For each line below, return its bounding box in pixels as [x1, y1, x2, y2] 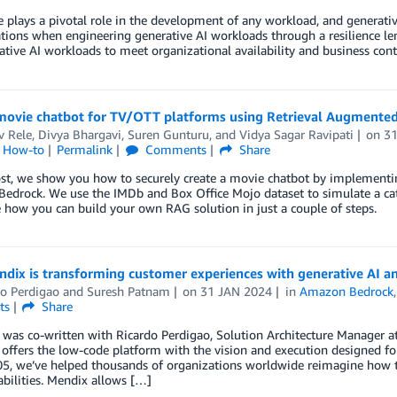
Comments [142, 141, 207, 157]
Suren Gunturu [127, 126, 209, 142]
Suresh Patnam [86, 284, 170, 300]
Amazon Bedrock [300, 284, 394, 300]
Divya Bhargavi [37, 126, 121, 142]
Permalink [57, 141, 113, 157]
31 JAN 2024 [200, 284, 273, 300]
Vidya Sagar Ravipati [238, 126, 354, 142]
